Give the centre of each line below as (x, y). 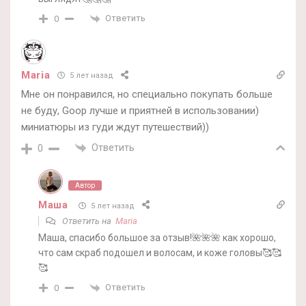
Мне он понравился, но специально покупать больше (147, 94)
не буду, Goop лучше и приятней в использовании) (140, 110)
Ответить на (88, 221)
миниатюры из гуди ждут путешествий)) (115, 127)
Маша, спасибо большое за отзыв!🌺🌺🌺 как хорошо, (157, 238)
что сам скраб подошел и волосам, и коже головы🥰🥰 (160, 253)
